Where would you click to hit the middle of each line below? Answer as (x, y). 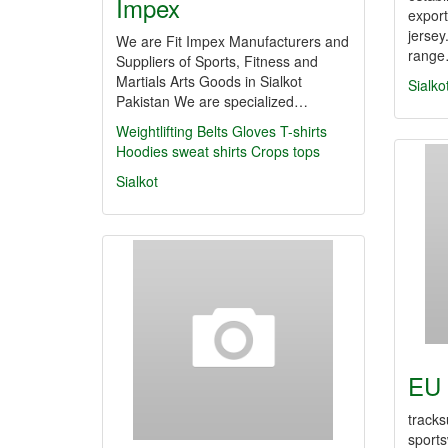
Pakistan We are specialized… (212, 101)
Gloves (254, 131)
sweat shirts (209, 151)
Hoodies (142, 151)
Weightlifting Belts (172, 131)
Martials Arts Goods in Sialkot (209, 81)
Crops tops (285, 151)
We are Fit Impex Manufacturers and (232, 41)
